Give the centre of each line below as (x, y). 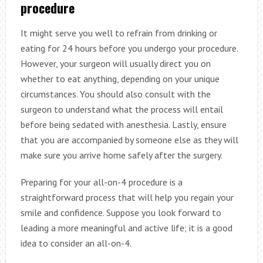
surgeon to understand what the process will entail (122, 109)
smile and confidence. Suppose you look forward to (121, 212)
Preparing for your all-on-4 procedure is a (101, 182)
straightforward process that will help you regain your (127, 197)
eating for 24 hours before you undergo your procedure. (129, 48)
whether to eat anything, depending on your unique (120, 78)
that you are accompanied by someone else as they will (129, 139)
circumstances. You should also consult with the (115, 94)
